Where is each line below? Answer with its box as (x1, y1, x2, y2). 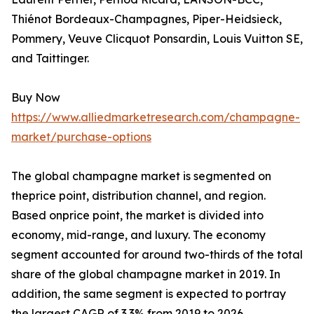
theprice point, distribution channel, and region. (11, 189, 266, 203)
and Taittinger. (11, 51, 89, 66)
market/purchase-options (11, 130, 151, 144)
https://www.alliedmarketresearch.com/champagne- (11, 110, 300, 125)
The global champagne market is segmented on (11, 169, 271, 184)
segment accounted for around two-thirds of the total (11, 247, 303, 262)
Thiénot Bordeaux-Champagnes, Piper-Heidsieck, (11, 12, 282, 27)
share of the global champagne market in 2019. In (11, 267, 280, 282)
